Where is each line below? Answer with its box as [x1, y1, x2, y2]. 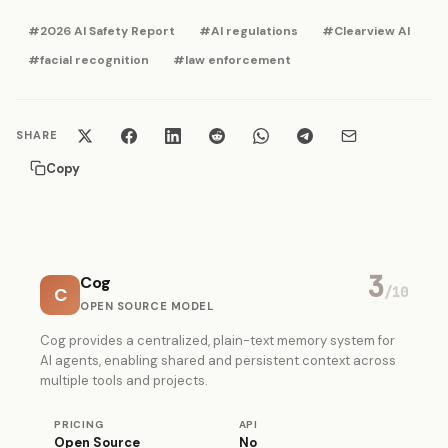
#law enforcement [173, 51, 291, 68]
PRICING [54, 417, 104, 431]
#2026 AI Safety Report [28, 22, 175, 39]
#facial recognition [28, 51, 149, 68]
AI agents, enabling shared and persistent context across [40, 351, 396, 369]
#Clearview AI [322, 22, 410, 39]
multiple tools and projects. [40, 371, 208, 389]
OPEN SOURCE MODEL [80, 298, 214, 313]
